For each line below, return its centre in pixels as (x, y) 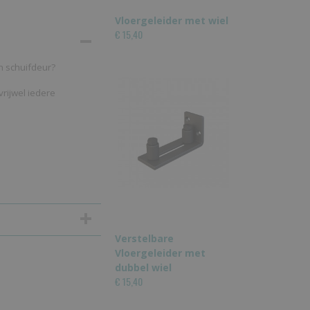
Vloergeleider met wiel (172, 20)
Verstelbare (144, 238)
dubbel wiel (143, 267)
